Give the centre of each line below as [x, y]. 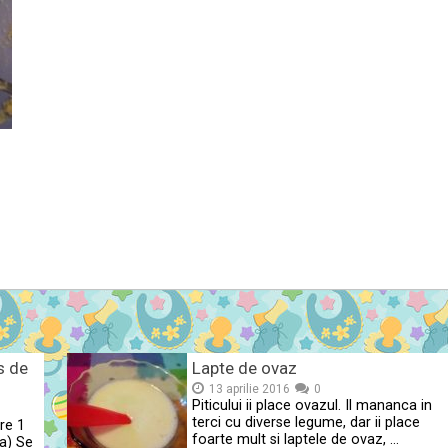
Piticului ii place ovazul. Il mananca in [312, 405]
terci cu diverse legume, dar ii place [306, 422]
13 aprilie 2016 [250, 389]
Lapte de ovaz [245, 368]
